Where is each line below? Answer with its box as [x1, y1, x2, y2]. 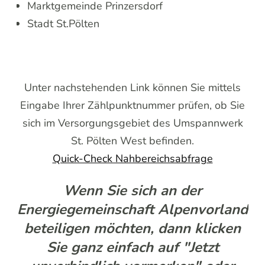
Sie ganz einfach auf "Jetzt [46, 237, 219, 257]
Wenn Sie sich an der [63, 180, 202, 200]
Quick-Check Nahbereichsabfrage [52, 151, 213, 166]
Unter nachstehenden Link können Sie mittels [24, 80, 241, 95]
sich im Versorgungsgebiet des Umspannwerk [22, 115, 243, 130]
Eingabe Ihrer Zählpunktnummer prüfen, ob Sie [20, 98, 245, 112]
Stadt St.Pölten [27, 16, 99, 31]
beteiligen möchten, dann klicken [24, 218, 241, 238]
